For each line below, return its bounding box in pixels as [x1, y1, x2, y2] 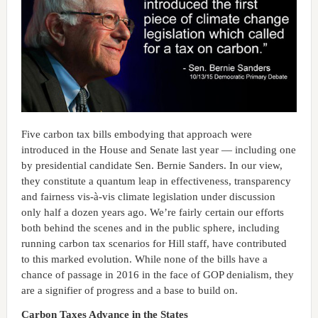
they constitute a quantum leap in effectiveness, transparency [21, 175, 291, 187]
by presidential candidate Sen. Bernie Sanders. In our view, [21, 160, 283, 172]
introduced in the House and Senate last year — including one [21, 144, 296, 156]
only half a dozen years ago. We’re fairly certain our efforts [21, 207, 284, 219]
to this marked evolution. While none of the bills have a [21, 253, 268, 265]
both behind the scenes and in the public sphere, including [21, 222, 280, 234]
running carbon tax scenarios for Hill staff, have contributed [21, 238, 287, 250]
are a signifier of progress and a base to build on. [21, 285, 238, 297]
